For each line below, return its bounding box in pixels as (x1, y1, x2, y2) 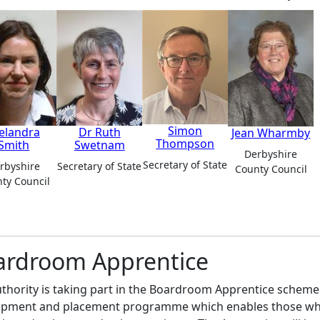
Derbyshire (244, 146, 298, 161)
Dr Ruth (78, 124, 121, 140)
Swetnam (74, 136, 125, 153)
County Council (234, 161, 307, 176)
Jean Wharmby (231, 124, 311, 141)
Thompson (156, 136, 215, 152)
